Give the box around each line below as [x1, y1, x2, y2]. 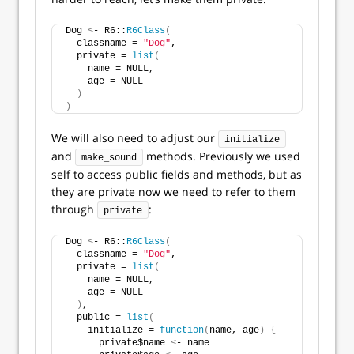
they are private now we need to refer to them [51, 184, 296, 200]
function [160, 325, 204, 337]
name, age [209, 325, 259, 337]
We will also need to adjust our [51, 130, 218, 146]
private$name [66, 337, 171, 349]
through [51, 201, 97, 217]
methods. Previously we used [143, 149, 300, 164]
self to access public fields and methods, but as [51, 167, 302, 183]
